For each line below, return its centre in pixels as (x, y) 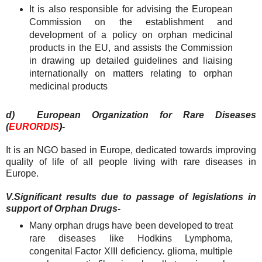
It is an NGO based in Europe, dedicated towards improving (131, 150)
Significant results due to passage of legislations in (135, 196)
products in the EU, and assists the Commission (131, 47)
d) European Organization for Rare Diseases (131, 115)
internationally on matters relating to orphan (131, 73)
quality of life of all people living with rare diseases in (131, 161)
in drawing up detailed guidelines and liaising (131, 60)
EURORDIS (34, 126)
